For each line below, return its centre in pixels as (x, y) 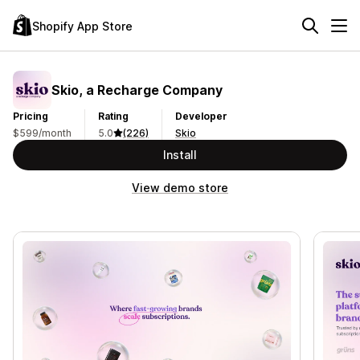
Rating (113, 116)
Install (180, 155)
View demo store (180, 188)
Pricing (31, 116)
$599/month (42, 133)
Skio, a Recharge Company (137, 90)
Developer (201, 116)
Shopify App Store (82, 26)
